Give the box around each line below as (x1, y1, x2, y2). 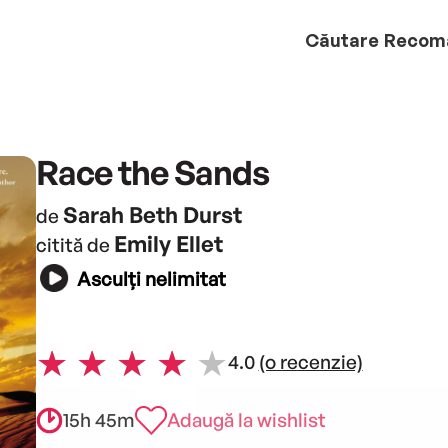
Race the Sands (35, 150, 269, 193)
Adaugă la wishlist (166, 407, 326, 432)
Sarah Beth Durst (62, 200, 242, 228)
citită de (35, 232, 114, 257)
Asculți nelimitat (76, 267, 226, 292)
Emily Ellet (113, 229, 223, 257)
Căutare (305, 28, 379, 51)
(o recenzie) (258, 350, 363, 375)
